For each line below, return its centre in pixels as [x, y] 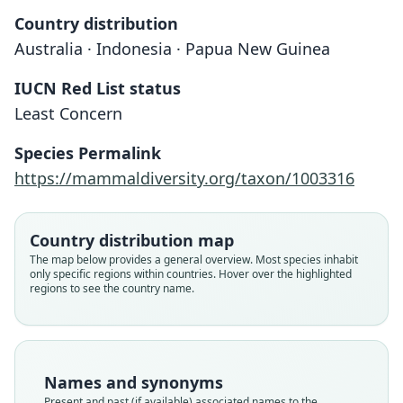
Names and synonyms [134, 382]
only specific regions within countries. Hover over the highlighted [191, 274]
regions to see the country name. [112, 288]
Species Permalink [88, 153]
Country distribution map [132, 240]
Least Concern [68, 113]
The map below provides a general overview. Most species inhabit [194, 260]
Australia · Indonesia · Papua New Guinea [172, 49]
